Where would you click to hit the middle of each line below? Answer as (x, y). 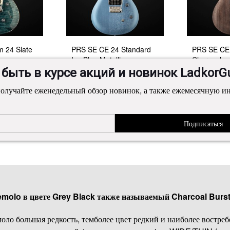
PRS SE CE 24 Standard (111, 50)
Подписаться (203, 123)
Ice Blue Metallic (98, 60)
